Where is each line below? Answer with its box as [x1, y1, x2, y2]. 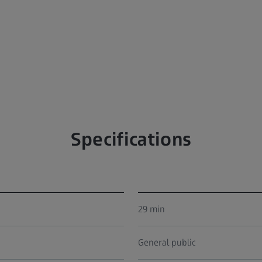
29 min [138, 204, 165, 215]
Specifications [70, 128, 192, 151]
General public [138, 237, 196, 249]
